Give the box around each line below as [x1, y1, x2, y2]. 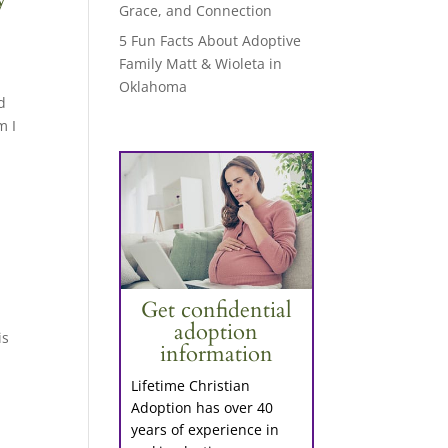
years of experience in [131, 420, 280, 440]
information [159, 339, 273, 370]
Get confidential [140, 295, 292, 326]
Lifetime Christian [131, 376, 251, 396]
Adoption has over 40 [131, 398, 274, 418]
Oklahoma [119, 77, 188, 96]
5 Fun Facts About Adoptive [119, 31, 302, 50]
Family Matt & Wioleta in [119, 54, 283, 73]
